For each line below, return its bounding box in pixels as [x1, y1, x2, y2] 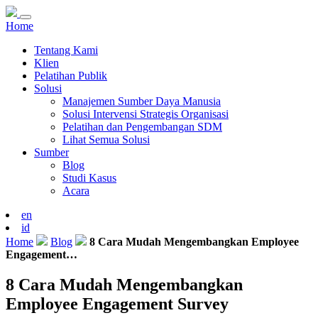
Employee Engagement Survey [6, 294, 229, 313]
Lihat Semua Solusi [62, 133, 150, 146]
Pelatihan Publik [34, 70, 107, 82]
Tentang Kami [34, 44, 98, 56]
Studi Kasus [62, 172, 116, 184]
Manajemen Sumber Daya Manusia [62, 95, 221, 107]
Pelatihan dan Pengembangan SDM [62, 121, 222, 133]
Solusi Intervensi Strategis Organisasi [62, 108, 229, 120]
